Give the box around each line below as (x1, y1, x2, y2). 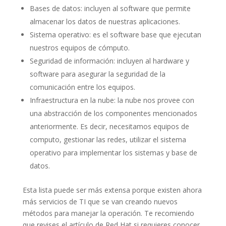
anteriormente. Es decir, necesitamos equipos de (29, 122, 189, 132)
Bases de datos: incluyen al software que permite (29, 4, 191, 14)
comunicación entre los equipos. (29, 82, 135, 92)
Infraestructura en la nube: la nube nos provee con (29, 95, 194, 105)
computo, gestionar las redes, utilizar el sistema (29, 135, 186, 145)
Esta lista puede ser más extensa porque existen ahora (22, 185, 202, 195)
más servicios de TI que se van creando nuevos (22, 197, 178, 207)
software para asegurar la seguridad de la (29, 69, 165, 79)
